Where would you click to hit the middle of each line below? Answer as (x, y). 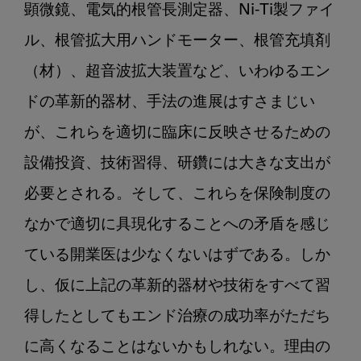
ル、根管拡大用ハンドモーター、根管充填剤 (177, 42)
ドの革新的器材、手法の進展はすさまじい (170, 103)
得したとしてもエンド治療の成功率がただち (177, 317)
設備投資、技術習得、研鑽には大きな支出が (177, 164)
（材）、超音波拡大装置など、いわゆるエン (177, 73)
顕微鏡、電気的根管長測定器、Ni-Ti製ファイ (179, 11)
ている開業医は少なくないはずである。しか (177, 256)
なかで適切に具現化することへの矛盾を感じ (177, 226)
